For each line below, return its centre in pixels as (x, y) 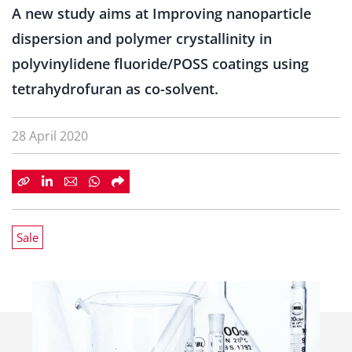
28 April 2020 (50, 136)
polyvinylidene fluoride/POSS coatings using (160, 64)
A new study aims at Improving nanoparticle (161, 13)
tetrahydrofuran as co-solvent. (115, 89)
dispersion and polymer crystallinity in (142, 38)
